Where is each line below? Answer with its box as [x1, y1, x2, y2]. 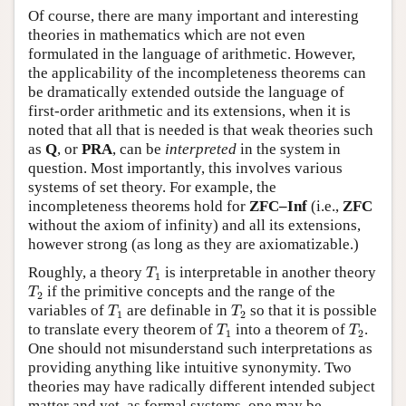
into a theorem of [231, 321, 349, 339]
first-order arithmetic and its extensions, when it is [28, 102, 351, 121]
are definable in [122, 302, 231, 320]
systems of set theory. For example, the [28, 179, 276, 197]
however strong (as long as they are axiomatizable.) [28, 236, 359, 254]
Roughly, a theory [28, 264, 146, 282]
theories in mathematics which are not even [28, 26, 305, 44]
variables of [28, 302, 108, 320]
